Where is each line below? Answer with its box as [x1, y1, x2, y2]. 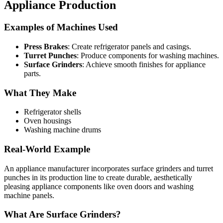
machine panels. [4, 191, 54, 200]
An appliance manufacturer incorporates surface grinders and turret [4, 164, 213, 173]
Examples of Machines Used [4, 22, 118, 33]
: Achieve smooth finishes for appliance [82, 60, 206, 69]
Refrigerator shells [24, 108, 81, 116]
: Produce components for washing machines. [77, 51, 219, 60]
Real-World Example [4, 144, 90, 155]
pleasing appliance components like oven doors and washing [4, 182, 194, 191]
